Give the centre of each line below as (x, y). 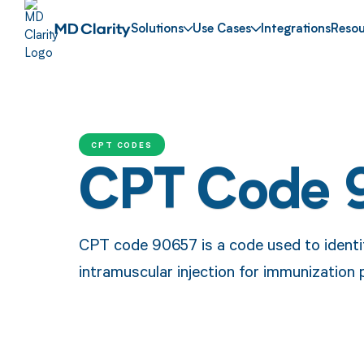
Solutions (157, 30)
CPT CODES (122, 144)
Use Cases (222, 30)
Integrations (296, 30)
